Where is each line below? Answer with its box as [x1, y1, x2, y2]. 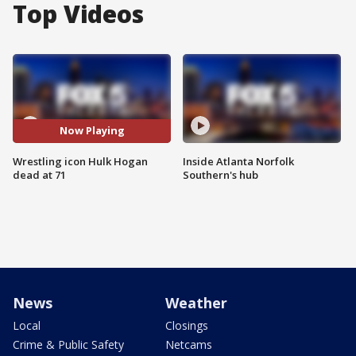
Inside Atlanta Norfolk [183, 153, 294, 168]
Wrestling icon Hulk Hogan [13, 153, 148, 168]
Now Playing [59, 123, 125, 138]
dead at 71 [13, 167, 66, 182]
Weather [165, 292, 227, 312]
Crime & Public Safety [13, 336, 124, 352]
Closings [165, 317, 208, 333]
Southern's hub [183, 167, 258, 182]
